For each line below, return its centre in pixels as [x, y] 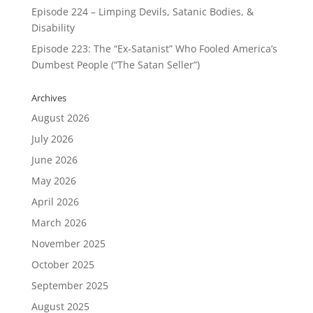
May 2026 [53, 181]
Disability [53, 28]
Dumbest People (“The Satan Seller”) [115, 65]
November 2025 [68, 244]
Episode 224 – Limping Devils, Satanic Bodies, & [142, 12]
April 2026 [55, 202]
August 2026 [60, 118]
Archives [49, 98]
